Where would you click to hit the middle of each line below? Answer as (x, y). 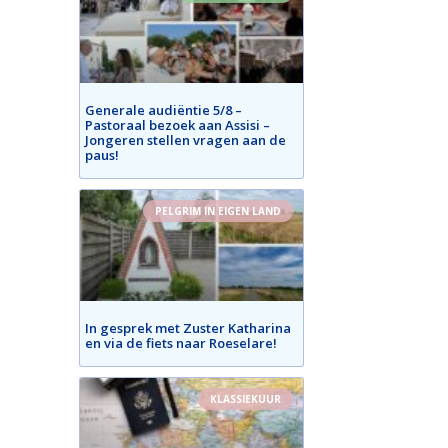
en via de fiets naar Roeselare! (181, 343)
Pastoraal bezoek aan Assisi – (177, 124)
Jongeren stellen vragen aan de (185, 139)
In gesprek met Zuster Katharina (188, 328)
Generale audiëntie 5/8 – (163, 109)
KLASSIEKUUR (245, 399)
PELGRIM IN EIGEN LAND (218, 210)
